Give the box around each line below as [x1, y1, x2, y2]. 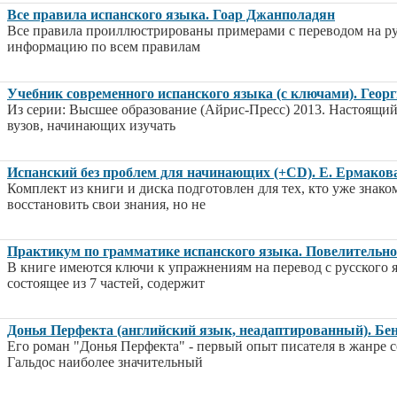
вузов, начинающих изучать [7, 118, 175, 134]
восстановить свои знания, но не [7, 197, 206, 213]
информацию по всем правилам [7, 39, 200, 55]
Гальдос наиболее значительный [7, 354, 203, 370]
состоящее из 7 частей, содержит [7, 276, 205, 292]
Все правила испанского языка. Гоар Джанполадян [7, 7, 335, 23]
